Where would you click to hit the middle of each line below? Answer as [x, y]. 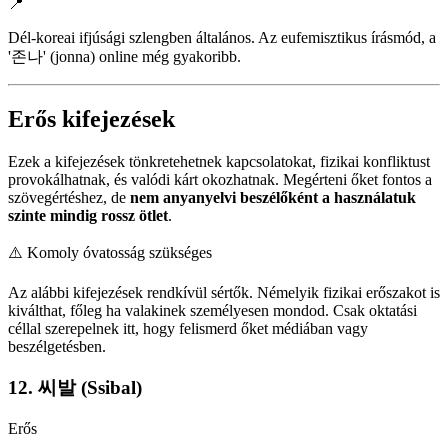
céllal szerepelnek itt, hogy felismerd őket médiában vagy [188, 329]
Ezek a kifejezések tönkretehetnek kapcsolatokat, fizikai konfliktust [219, 162]
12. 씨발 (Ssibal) [75, 387]
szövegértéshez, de [69, 198]
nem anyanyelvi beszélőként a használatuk [273, 198]
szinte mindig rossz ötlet [88, 216]
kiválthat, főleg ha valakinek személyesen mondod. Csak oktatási [212, 311]
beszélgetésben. [57, 347]
